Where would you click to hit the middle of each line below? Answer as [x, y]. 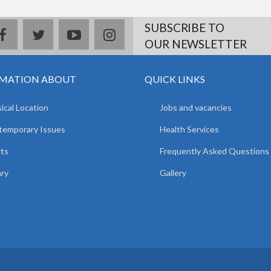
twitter [62, 34]
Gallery [173, 173]
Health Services [189, 129]
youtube [103, 34]
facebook [32, 34]
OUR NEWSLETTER [196, 44]
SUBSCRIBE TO [184, 28]
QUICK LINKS [175, 79]
